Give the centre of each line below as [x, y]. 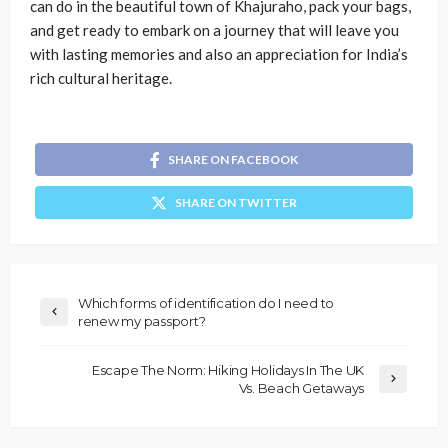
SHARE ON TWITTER [236, 202]
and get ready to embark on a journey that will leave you [214, 30]
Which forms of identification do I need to [206, 302]
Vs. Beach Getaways [301, 387]
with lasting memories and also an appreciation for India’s [219, 54]
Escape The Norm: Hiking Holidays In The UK [227, 369]
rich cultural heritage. [101, 78]
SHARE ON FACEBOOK [233, 159]
